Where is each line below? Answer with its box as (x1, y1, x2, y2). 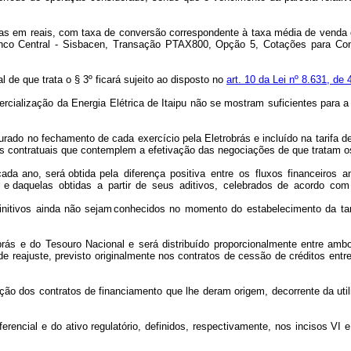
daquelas (9, 179, 54, 191)
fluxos (255, 168, 283, 179)
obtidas (59, 179, 92, 191)
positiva (170, 168, 206, 179)
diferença (123, 168, 165, 179)
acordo (293, 179, 324, 191)
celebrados (223, 179, 273, 191)
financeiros (288, 168, 338, 179)
